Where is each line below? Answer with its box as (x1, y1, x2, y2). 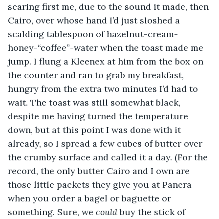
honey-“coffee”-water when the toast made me (8, 42, 206, 53)
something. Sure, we (8, 206, 96, 218)
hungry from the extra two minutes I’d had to (8, 83, 200, 94)
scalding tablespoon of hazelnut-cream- (8, 28, 178, 40)
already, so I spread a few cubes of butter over (8, 137, 205, 149)
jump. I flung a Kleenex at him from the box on (8, 55, 206, 67)
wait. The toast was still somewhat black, (8, 96, 183, 108)
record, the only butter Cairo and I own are (8, 165, 192, 176)
